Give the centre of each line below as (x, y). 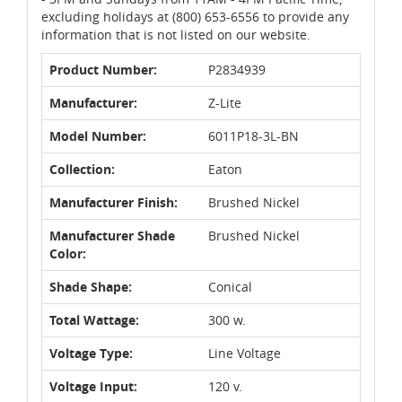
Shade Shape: (91, 286)
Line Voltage (245, 353)
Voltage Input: (93, 386)
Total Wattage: (94, 319)
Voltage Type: (91, 353)
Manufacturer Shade (112, 235)
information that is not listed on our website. (176, 34)
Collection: (82, 169)
